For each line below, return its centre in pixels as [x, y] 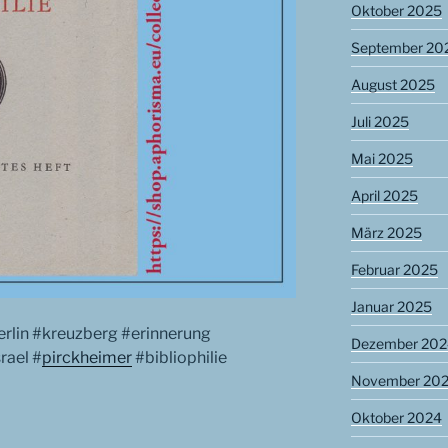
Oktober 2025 [396, 11]
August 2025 [392, 85]
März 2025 [386, 233]
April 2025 [384, 196]
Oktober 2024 [396, 418]
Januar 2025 [391, 307]
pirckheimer [87, 357]
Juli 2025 [379, 122]
